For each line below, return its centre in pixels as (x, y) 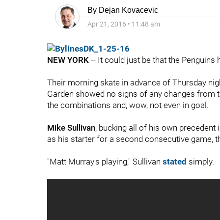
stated (175, 162)
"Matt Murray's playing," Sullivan (105, 162)
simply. (200, 162)
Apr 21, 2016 (107, 24)
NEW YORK (68, 60)
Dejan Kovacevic (128, 10)
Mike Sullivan (71, 128)
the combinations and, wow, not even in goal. (128, 105)
